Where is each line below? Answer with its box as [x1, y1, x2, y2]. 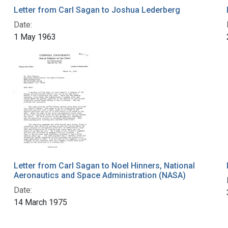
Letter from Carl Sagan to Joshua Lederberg [13, 5, 180, 15]
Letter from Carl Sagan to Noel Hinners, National [13, 161, 195, 171]
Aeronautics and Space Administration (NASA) [13, 170, 186, 181]
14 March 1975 [13, 197, 67, 208]
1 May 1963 [13, 32, 56, 42]
